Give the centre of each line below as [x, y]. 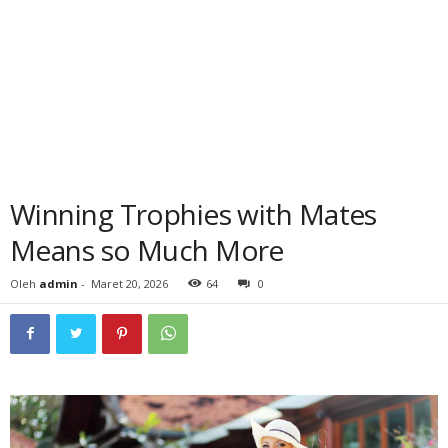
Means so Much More [147, 250]
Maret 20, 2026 [129, 283]
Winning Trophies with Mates [193, 214]
